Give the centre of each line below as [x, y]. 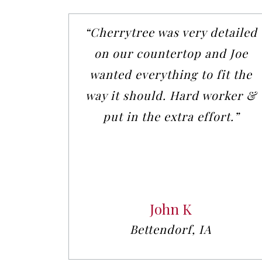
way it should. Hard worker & [171, 95]
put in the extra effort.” [171, 116]
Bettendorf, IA [171, 229]
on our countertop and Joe [171, 53]
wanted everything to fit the [171, 74]
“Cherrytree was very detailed [171, 32]
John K [171, 209]
